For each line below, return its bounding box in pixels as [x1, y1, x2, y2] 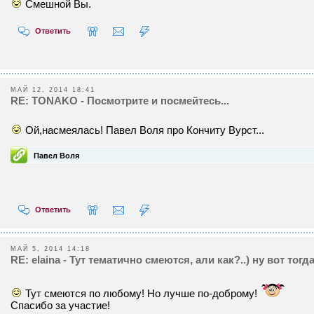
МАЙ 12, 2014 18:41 [11, 86, 95, 93]
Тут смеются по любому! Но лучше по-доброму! [25, 287, 260, 299]
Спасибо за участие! [11, 299, 110, 311]
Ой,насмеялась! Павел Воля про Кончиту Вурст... [25, 123, 264, 136]
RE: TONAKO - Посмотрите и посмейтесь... [11, 94, 229, 107]
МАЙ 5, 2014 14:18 [11, 245, 90, 252]
